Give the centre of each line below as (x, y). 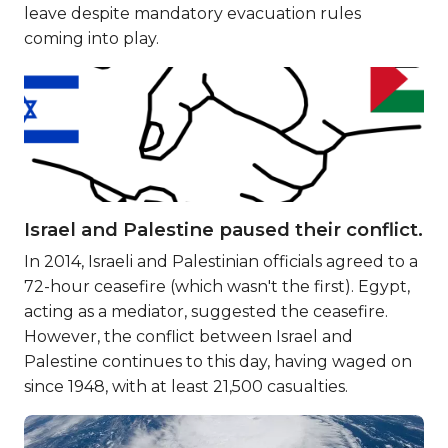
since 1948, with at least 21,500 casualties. (186, 386)
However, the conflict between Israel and (188, 336)
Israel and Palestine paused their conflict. (223, 229)
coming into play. (91, 38)
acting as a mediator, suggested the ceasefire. (206, 311)
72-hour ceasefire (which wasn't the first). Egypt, (217, 286)
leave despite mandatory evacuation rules (192, 13)
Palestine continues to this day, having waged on (218, 361)
